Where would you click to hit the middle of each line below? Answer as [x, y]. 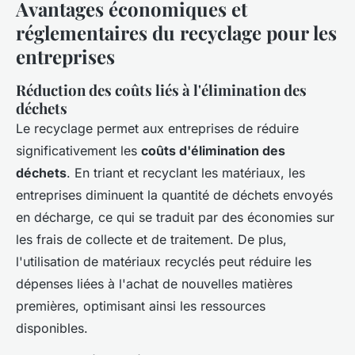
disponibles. [52, 328]
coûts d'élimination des [213, 151]
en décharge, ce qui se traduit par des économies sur [175, 218]
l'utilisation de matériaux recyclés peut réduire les [164, 262]
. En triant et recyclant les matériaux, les [186, 173]
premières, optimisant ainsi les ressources [141, 306]
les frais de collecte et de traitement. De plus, [151, 240]
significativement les [78, 151]
